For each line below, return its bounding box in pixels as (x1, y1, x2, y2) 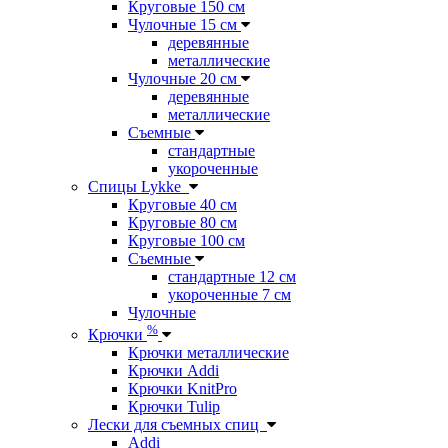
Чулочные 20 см (128, 69, 241, 87)
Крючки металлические (128, 344, 289, 362)
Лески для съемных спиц (88, 416, 267, 434)
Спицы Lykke (88, 177, 189, 195)
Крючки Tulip (128, 398, 220, 416)
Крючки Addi (128, 362, 219, 380)
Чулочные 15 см (128, 15, 241, 33)
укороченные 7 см (168, 285, 291, 303)
